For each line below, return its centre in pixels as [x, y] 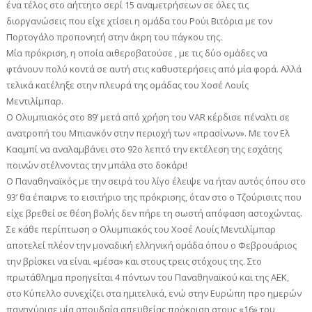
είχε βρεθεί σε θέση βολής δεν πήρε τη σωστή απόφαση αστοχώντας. [154, 213]
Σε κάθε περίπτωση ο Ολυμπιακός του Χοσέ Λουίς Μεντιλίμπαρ [141, 229]
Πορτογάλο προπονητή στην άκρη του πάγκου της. [114, 37]
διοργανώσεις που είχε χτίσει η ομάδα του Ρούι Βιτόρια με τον [139, 21]
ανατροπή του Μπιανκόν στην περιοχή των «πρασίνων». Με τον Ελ [148, 133]
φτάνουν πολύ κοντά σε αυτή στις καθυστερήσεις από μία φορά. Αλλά [154, 69]
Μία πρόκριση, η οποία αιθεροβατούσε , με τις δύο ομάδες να [136, 53]
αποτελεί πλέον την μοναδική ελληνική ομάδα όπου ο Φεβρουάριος [151, 245]
